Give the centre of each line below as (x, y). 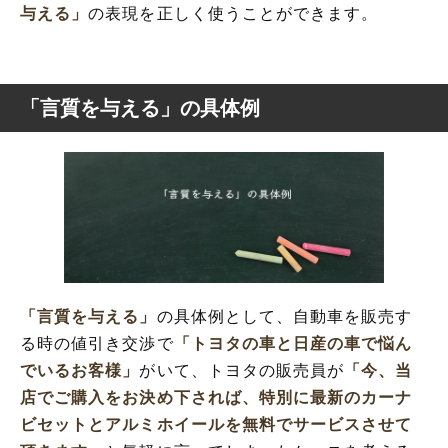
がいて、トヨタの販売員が (242, 371)
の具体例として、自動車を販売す (284, 317)
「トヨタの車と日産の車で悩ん (293, 344)
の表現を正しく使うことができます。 (233, 13)
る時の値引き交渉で (97, 344)
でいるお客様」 (80, 371)
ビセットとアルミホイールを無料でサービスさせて (216, 425)
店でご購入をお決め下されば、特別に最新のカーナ (216, 398)
